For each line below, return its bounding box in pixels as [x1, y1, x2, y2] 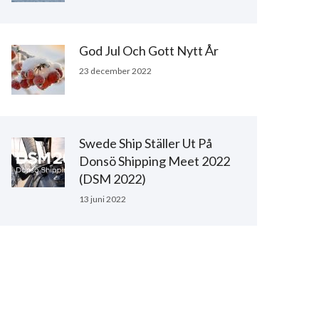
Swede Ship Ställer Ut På [79, 135, 212, 152]
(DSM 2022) [79, 171, 146, 187]
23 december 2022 [79, 66, 152, 77]
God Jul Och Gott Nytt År [79, 43, 219, 59]
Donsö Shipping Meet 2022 [79, 153, 230, 169]
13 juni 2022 [79, 194, 126, 205]
